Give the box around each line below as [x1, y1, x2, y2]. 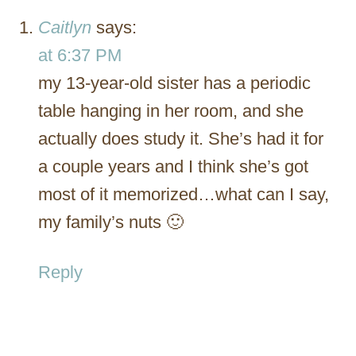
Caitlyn [38, 17, 91, 37]
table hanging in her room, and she [38, 100, 304, 121]
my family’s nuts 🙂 [38, 211, 184, 232]
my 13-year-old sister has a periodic [38, 72, 311, 93]
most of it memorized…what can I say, [38, 184, 329, 204]
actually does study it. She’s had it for [38, 128, 323, 149]
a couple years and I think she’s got [38, 156, 308, 176]
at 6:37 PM [38, 44, 122, 65]
